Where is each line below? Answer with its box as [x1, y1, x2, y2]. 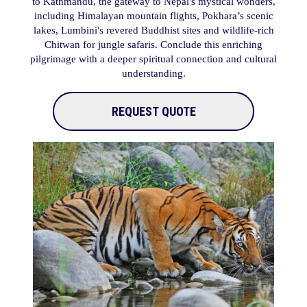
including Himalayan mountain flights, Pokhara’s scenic [34, 10, 273, 21]
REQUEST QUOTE [111, 104, 196, 119]
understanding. [121, 68, 186, 79]
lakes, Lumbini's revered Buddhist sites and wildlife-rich [33, 25, 274, 36]
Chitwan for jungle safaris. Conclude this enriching [45, 39, 262, 50]
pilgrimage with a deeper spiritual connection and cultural [30, 53, 277, 64]
